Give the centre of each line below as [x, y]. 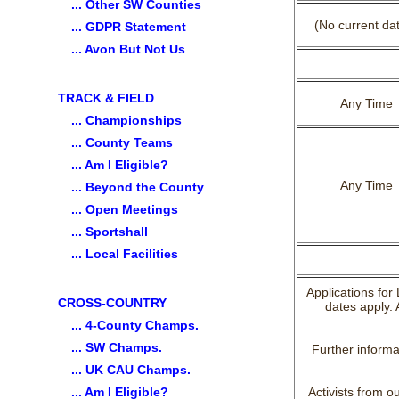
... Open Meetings [125, 209]
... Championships [126, 120]
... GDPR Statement [129, 27]
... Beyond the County [138, 187]
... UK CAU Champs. [131, 370]
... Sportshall [110, 232]
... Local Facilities [125, 254]
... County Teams [122, 142]
